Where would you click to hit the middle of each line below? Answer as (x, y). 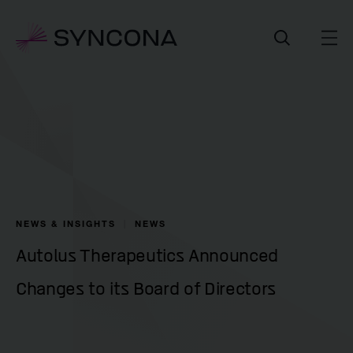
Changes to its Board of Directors (146, 289)
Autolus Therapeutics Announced (147, 256)
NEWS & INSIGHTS (66, 223)
